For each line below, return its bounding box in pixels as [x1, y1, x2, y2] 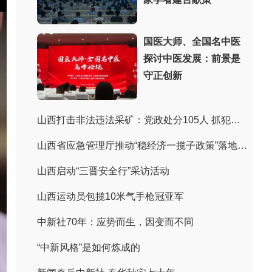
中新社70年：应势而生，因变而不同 [37, 217, 194, 227]
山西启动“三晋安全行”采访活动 [37, 166, 169, 176]
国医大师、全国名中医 [143, 36, 240, 47]
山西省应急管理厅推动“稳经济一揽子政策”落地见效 [237, 140, 247, 151]
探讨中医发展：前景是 [143, 53, 240, 64]
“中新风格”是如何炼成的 [37, 242, 140, 253]
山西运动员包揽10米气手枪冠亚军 [37, 191, 184, 202]
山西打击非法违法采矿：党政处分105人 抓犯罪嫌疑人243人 [231, 115, 240, 125]
